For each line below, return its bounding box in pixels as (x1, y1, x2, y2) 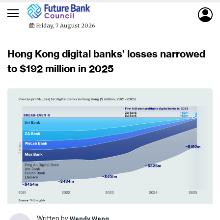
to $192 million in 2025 (7, 62, 114, 75)
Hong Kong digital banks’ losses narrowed (7, 48, 205, 60)
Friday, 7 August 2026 (34, 22, 95, 29)
